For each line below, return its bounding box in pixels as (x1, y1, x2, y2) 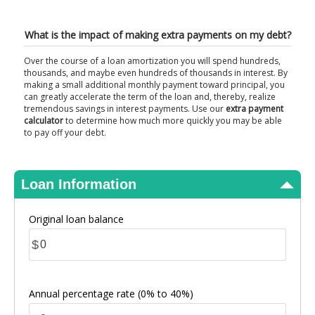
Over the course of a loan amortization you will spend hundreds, (24, 55, 281, 67)
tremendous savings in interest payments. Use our (24, 103, 226, 115)
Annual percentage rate (29, 287, 138, 300)
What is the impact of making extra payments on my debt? (24, 28, 291, 41)
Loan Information (21, 176, 136, 192)
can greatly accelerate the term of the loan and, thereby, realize (24, 91, 276, 103)
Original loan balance (29, 212, 124, 226)
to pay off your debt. (24, 127, 106, 139)
